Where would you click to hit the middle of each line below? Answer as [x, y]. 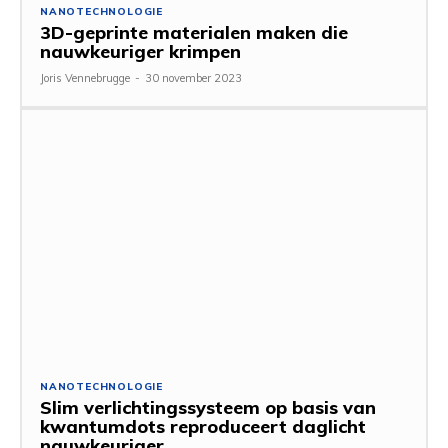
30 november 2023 [193, 77]
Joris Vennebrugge [85, 77]
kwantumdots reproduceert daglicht [203, 427]
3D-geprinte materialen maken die [194, 32]
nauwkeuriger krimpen [140, 51]
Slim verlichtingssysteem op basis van [208, 408]
